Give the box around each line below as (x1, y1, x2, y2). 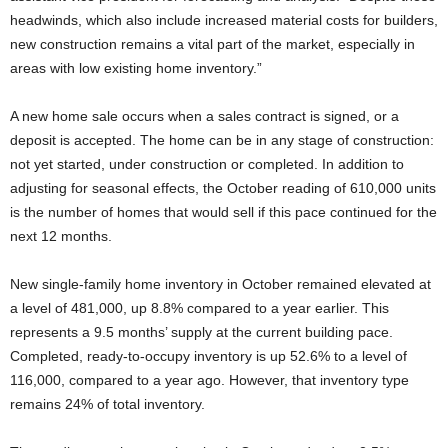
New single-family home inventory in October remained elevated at (10, 276, 431, 292)
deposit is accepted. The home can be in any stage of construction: (10, 132, 434, 148)
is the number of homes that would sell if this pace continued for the (10, 204, 437, 220)
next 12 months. (10, 228, 112, 244)
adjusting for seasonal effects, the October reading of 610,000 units (10, 180, 436, 196)
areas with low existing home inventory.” (10, 60, 262, 76)
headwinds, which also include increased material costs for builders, (10, 12, 438, 28)
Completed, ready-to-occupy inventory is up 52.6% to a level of (10, 348, 407, 364)
